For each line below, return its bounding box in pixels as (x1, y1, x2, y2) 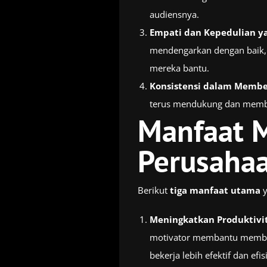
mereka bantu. (149, 61, 209, 74)
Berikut (137, 184, 170, 196)
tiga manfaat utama (169, 184, 260, 196)
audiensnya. (149, 8, 199, 20)
